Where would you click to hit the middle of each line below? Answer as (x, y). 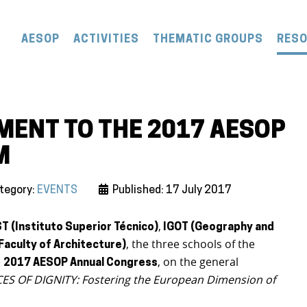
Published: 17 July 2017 (172, 190)
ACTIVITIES (107, 40)
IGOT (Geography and (218, 227)
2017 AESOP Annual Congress (81, 263)
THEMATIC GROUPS (208, 40)
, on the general (198, 261)
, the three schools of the (191, 244)
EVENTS (58, 190)
